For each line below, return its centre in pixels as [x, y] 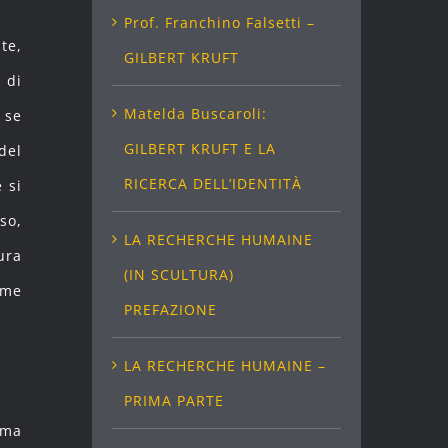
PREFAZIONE [170, 309]
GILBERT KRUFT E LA [199, 148]
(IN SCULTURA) [178, 274]
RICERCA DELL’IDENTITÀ [212, 183]
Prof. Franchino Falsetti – [219, 22]
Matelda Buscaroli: [195, 113]
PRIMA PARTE [173, 400]
